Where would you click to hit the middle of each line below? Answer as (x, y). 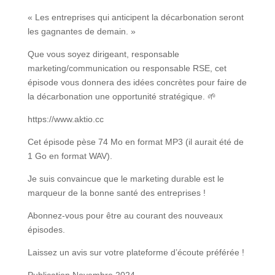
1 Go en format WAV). (70, 156)
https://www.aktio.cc (65, 119)
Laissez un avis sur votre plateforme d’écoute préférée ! (136, 253)
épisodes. (46, 230)
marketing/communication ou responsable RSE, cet (127, 68)
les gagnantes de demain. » (81, 32)
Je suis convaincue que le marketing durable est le (126, 179)
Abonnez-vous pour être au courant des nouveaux (125, 216)
